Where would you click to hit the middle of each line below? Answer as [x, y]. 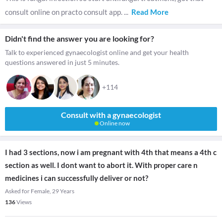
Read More [150, 12]
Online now [114, 123]
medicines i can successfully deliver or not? [77, 178]
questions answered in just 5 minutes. [62, 62]
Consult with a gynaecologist [111, 115]
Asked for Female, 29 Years [40, 191]
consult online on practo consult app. [64, 12]
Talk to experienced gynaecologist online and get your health [97, 52]
